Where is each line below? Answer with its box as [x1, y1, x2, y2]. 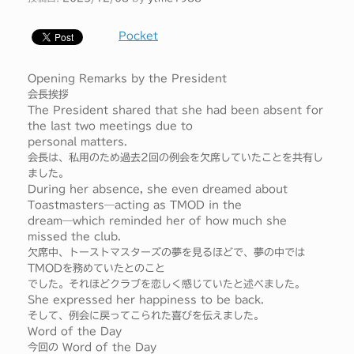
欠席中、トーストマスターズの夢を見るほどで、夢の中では [28, 247, 305, 258]
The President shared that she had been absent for [28, 105, 323, 116]
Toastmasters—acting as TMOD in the [28, 200, 242, 211]
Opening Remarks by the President [28, 73, 227, 85]
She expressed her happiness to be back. [28, 295, 264, 306]
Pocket [119, 31, 158, 42]
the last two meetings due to [28, 121, 193, 132]
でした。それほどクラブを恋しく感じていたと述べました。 [28, 279, 305, 290]
